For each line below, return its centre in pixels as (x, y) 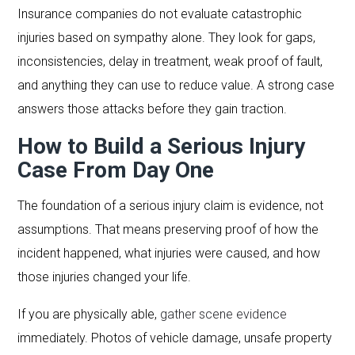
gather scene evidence (224, 314)
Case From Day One (116, 170)
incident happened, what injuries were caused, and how (169, 253)
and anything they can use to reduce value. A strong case (176, 85)
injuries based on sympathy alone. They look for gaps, (167, 37)
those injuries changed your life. (105, 277)
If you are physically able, (89, 314)
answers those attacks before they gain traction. (153, 109)
